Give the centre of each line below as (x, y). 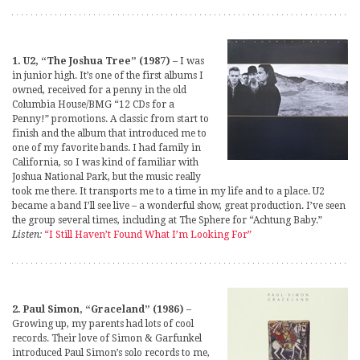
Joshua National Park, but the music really (106, 176)
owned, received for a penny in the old (99, 90)
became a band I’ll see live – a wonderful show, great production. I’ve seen (179, 205)
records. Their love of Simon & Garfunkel (107, 338)
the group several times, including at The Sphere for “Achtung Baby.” (167, 220)
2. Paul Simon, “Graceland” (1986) (98, 309)
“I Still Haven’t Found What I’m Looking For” (148, 234)
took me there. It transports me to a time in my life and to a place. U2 (168, 191)
